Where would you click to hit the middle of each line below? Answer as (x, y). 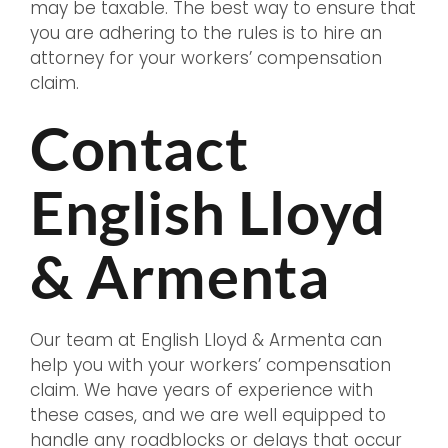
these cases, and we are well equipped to (208, 415)
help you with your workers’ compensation (210, 365)
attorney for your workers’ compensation (206, 58)
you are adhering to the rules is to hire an (206, 33)
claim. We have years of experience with (201, 390)
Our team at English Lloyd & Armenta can (206, 340)
